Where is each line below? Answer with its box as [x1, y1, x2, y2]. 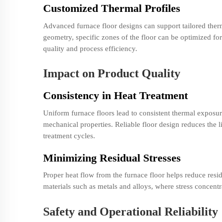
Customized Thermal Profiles [43, 2, 180, 15]
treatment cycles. [43, 131, 95, 140]
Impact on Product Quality [43, 67, 180, 80]
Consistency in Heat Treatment [43, 89, 188, 102]
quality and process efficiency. [43, 44, 137, 53]
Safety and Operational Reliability [43, 205, 218, 218]
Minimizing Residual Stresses [43, 151, 181, 164]
